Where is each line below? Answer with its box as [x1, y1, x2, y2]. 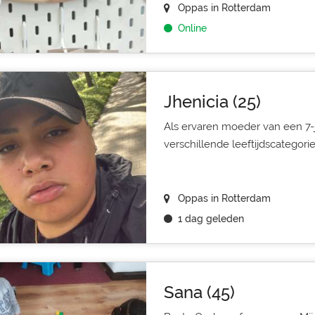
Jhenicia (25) [163, 91, 261, 112]
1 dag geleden [177, 213, 244, 224]
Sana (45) [163, 282, 235, 302]
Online [177, 22, 207, 34]
